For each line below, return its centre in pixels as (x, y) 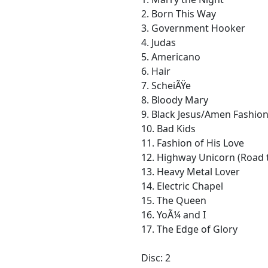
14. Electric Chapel (182, 186)
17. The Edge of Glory (189, 229)
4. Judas (159, 42)
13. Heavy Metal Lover (191, 172)
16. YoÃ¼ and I (173, 215)
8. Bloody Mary (175, 100)
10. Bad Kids (168, 129)
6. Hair (156, 71)
